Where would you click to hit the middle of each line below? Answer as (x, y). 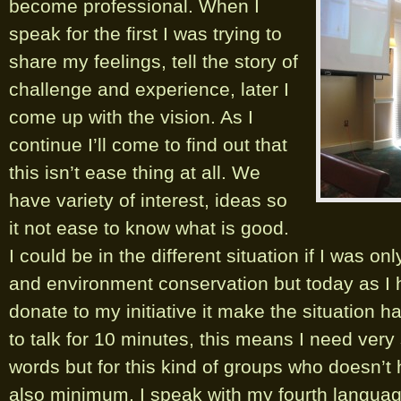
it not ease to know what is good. (149, 228)
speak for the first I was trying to (145, 34)
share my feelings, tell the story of (154, 61)
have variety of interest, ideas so (148, 200)
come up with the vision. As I (131, 117)
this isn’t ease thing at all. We (135, 172)
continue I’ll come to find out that (148, 145)
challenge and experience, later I (149, 89)
